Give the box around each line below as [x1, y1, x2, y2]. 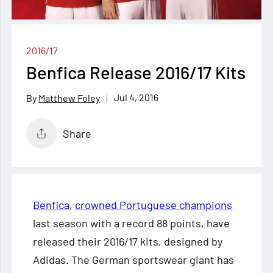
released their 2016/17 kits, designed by [33, 235, 223, 249]
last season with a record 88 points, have [33, 216, 230, 230]
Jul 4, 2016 [114, 91, 159, 104]
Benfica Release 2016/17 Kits [26, 62, 246, 83]
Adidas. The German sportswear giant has [33, 253, 235, 267]
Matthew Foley [38, 91, 101, 104]
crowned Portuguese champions [75, 198, 233, 212]
